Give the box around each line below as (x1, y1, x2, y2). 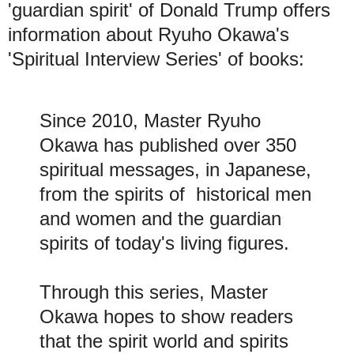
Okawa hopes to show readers (40, 306, 293, 328)
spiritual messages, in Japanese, (40, 159, 311, 181)
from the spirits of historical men (40, 183, 311, 205)
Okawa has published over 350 (40, 134, 296, 156)
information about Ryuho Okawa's (8, 24, 289, 46)
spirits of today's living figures (40, 232, 284, 254)
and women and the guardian (40, 208, 281, 230)
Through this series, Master (40, 281, 268, 303)
